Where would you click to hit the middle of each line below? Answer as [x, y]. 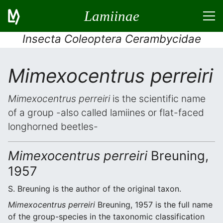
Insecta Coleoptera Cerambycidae [111, 39]
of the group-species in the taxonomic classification [106, 217]
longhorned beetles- [53, 126]
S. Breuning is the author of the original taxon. [95, 189]
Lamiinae [111, 16]
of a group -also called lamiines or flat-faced [106, 112]
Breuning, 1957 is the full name [154, 205]
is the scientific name [158, 99]
